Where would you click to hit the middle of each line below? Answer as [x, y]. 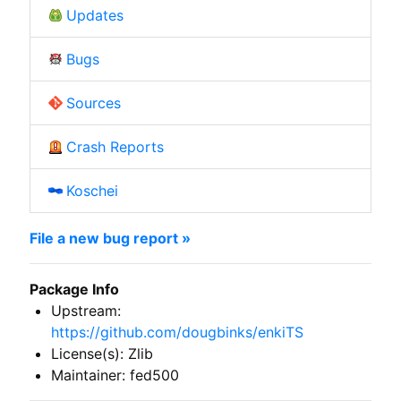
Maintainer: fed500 [115, 375]
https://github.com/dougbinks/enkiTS [177, 332]
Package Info [74, 289]
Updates [94, 15]
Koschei [92, 190]
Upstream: [85, 310]
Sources [93, 102]
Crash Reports [115, 146]
